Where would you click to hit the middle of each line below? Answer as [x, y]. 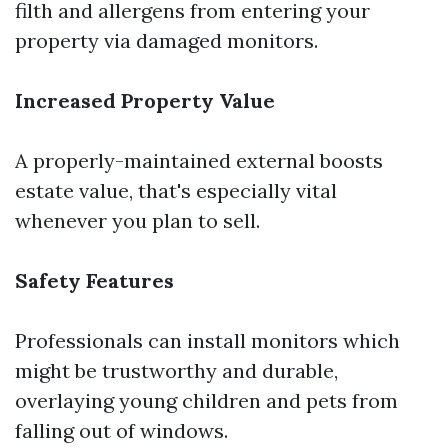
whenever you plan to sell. [137, 220]
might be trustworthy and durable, [176, 370]
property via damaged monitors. [166, 40]
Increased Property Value [145, 100]
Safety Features [94, 280]
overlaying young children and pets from [206, 400]
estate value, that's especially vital [176, 190]
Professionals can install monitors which [207, 340]
